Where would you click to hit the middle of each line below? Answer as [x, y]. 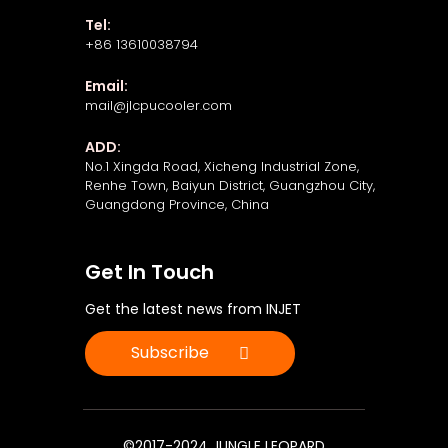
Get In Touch [150, 271]
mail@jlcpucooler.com [159, 106]
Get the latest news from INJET [193, 308]
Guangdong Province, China [177, 205]
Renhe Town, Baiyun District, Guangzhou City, [230, 186]
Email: [107, 86]
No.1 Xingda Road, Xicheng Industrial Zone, [222, 167]
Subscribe [170, 353]
